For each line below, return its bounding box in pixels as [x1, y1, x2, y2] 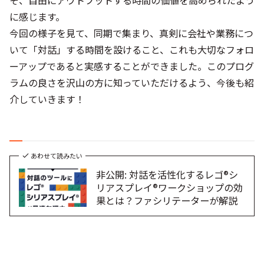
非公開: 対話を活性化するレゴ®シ [96, 167, 239, 182]
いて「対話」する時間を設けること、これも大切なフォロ [9, 42, 254, 57]
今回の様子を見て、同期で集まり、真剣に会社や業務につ [9, 26, 253, 41]
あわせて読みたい [30, 151, 82, 161]
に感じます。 [9, 9, 65, 24]
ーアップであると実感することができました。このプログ [9, 59, 254, 74]
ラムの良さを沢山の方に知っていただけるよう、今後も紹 [9, 75, 254, 90]
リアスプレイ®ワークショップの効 [96, 180, 243, 195]
